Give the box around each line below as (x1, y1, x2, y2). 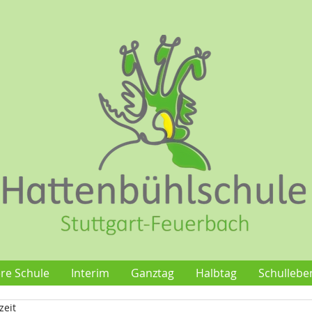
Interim (70, 265, 109, 281)
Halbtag (195, 265, 237, 281)
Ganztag (130, 265, 174, 281)
